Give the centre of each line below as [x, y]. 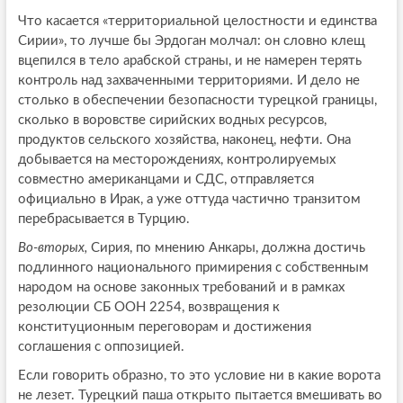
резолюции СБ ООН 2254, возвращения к [148, 308]
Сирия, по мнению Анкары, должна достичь [226, 248]
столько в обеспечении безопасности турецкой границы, [197, 101]
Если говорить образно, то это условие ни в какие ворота [199, 376]
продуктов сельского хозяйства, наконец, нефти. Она [184, 140]
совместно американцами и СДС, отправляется [166, 180]
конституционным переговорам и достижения [164, 327]
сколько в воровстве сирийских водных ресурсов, [172, 121]
